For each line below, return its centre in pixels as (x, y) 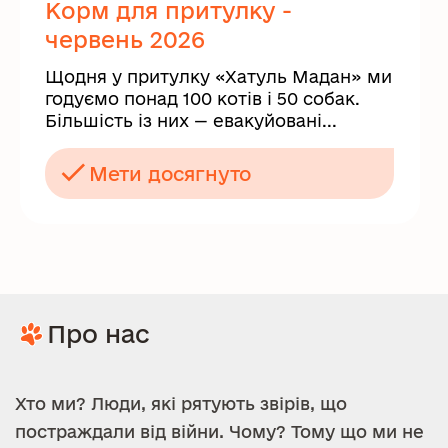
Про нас (98, 333)
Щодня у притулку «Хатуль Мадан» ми (218, 76)
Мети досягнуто (170, 173)
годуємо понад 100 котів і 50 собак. (202, 98)
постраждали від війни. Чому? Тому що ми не (219, 431)
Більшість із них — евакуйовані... (191, 120)
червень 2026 (125, 39)
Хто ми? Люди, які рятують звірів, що (181, 403)
